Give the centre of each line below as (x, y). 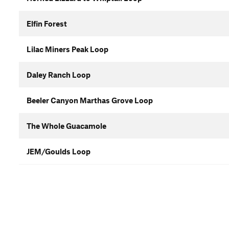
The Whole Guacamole (66, 126)
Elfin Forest (47, 24)
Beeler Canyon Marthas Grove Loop (90, 100)
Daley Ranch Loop (59, 75)
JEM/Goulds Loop (59, 151)
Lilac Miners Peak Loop (67, 49)
